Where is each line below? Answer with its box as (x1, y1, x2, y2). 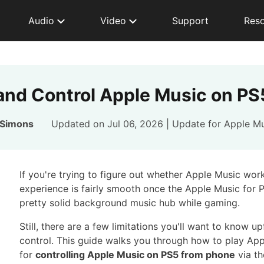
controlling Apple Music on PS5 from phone (35, 249, 235, 260)
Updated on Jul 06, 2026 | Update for (51, 118, 224, 130)
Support (172, 15, 209, 27)
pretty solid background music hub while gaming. (19, 197, 240, 209)
